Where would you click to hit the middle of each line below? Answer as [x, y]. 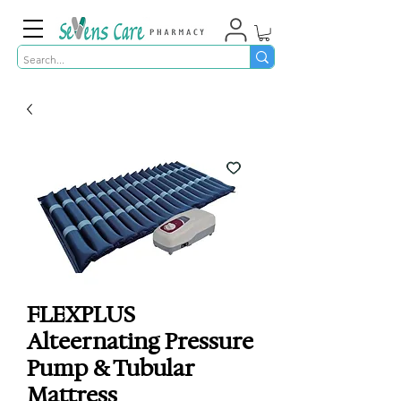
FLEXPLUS [81, 315]
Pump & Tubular [111, 368]
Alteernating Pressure [140, 341]
